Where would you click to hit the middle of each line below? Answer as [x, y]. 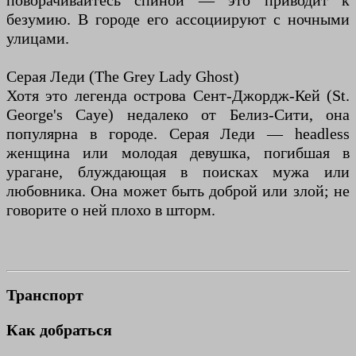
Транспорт [45, 294]
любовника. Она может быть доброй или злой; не [178, 191]
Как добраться [59, 329]
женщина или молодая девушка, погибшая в [178, 153]
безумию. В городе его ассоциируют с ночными [178, 19]
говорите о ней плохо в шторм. [111, 210]
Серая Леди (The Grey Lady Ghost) [123, 77]
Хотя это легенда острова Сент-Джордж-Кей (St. [178, 96]
